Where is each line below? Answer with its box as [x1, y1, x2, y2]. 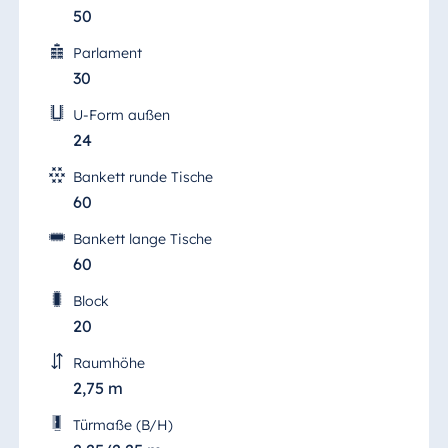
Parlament [72, 43, 142, 62]
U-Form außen [72, 105, 170, 124]
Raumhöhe [72, 353, 145, 372]
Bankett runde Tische [72, 167, 213, 186]
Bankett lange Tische [72, 229, 212, 248]
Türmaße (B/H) [72, 415, 173, 434]
